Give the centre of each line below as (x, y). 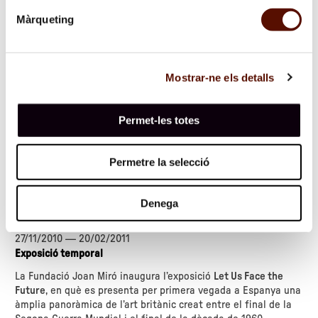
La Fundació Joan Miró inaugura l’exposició (115, 277)
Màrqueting (45, 19)
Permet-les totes (159, 120)
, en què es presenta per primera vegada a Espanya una (174, 291)
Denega (159, 203)
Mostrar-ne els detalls (220, 77)
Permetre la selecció (159, 162)
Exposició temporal (59, 254)
